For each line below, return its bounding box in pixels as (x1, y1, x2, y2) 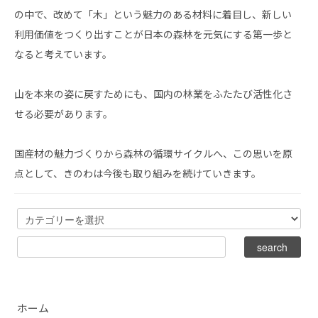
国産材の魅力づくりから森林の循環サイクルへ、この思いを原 (14, 146, 292, 161)
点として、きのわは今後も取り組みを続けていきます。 (14, 166, 261, 181)
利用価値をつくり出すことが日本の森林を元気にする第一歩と (14, 27, 292, 42)
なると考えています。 (14, 47, 112, 62)
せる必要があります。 (14, 106, 113, 121)
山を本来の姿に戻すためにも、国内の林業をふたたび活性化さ (14, 87, 292, 102)
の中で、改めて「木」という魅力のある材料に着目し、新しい (14, 7, 292, 22)
